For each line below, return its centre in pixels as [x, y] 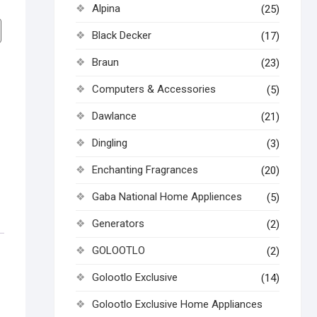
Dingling [110, 143]
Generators [118, 224]
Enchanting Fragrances [145, 170]
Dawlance [114, 116]
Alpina [106, 8]
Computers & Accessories [154, 89]
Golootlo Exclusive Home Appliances [177, 304]
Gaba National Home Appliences [167, 197]
